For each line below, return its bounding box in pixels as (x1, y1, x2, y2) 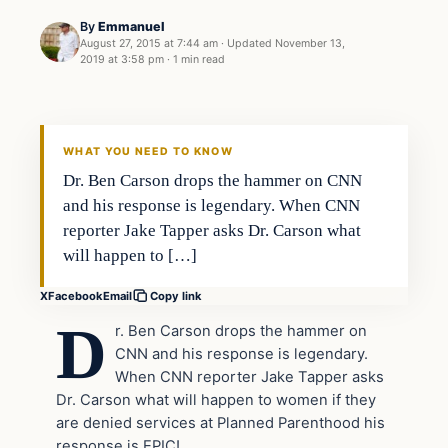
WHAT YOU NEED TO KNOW (63, 145, 233, 159)
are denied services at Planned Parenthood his (56, 414, 385, 433)
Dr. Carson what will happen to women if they (56, 391, 376, 410)
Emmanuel (98, 18, 165, 34)
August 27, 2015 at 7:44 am (80, 36, 218, 50)
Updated (224, 36, 275, 50)
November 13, (275, 36, 345, 50)
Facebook (48, 288, 103, 303)
